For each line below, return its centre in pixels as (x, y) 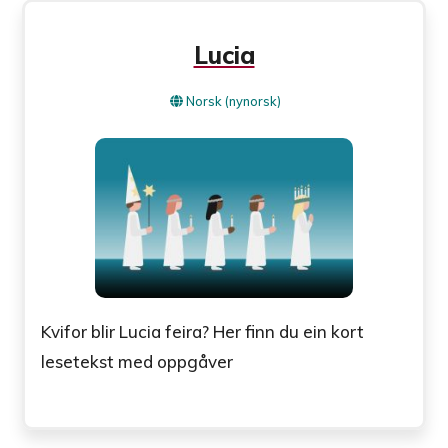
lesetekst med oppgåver (137, 362)
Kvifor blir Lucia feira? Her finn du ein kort (203, 332)
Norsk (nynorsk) (233, 100)
